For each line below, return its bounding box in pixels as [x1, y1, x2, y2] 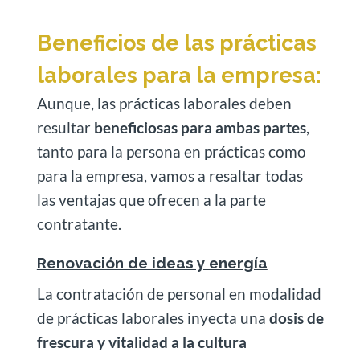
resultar [36, 118, 94, 137]
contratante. [36, 215, 121, 234]
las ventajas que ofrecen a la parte [36, 190, 266, 210]
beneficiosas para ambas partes [93, 118, 306, 137]
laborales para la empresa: [36, 63, 321, 88]
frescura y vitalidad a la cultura [36, 333, 247, 352]
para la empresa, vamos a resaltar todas [36, 166, 303, 186]
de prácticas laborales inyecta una [36, 309, 266, 328]
